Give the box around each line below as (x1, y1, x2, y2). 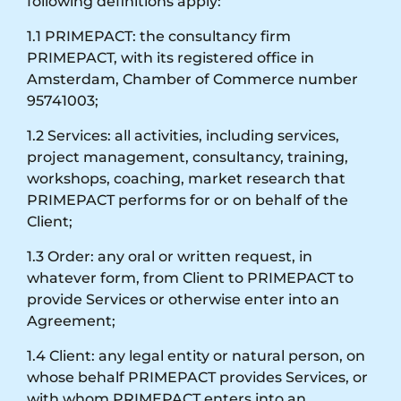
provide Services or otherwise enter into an (27, 290, 339, 308)
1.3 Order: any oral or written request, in (27, 247, 312, 265)
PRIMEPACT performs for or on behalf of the (27, 191, 348, 209)
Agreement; (27, 311, 115, 329)
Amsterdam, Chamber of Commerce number (27, 70, 358, 88)
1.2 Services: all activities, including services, (27, 126, 339, 144)
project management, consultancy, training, (27, 148, 348, 166)
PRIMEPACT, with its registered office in (27, 48, 314, 66)
